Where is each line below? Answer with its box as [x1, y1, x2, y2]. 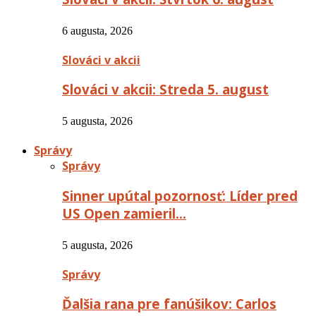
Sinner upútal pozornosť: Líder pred [62, 186, 298, 205]
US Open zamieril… [62, 204, 186, 222]
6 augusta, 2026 [62, 24, 133, 37]
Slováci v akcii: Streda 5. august [62, 80, 269, 99]
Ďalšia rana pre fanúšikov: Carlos [62, 295, 276, 313]
